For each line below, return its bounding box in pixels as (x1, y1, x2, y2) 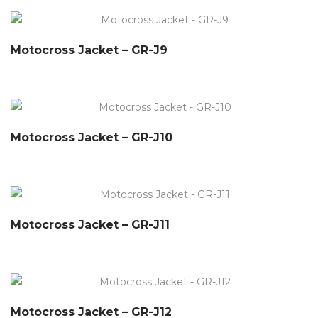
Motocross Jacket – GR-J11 (11, 218, 170, 231)
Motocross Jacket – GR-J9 (11, 43, 168, 57)
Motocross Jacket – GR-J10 (11, 131, 172, 144)
